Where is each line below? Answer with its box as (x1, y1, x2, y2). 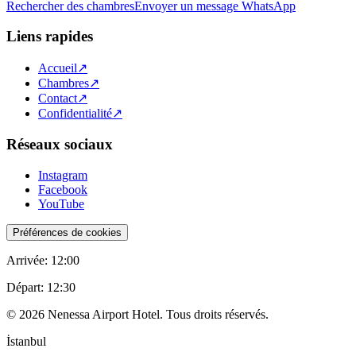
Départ (6, 280, 41, 294)
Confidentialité (38, 106, 112, 121)
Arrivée (6, 253, 44, 267)
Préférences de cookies (13, 226, 122, 238)
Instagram (38, 168, 87, 182)
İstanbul (6, 334, 46, 348)
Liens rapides (6, 28, 93, 45)
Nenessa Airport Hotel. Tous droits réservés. (48, 307, 269, 321)
